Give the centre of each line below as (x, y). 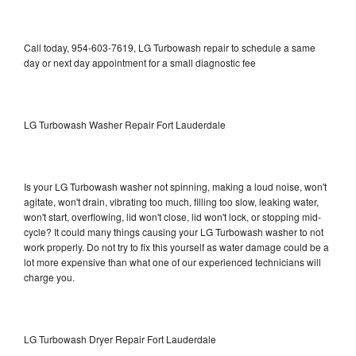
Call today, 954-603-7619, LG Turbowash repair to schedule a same (170, 47)
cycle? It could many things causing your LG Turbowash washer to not (174, 231)
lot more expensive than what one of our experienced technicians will (172, 261)
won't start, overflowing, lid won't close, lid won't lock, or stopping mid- (172, 216)
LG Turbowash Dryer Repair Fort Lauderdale (120, 339)
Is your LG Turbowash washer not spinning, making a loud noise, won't (175, 186)
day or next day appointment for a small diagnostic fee (140, 62)
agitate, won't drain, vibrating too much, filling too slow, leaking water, (171, 201)
